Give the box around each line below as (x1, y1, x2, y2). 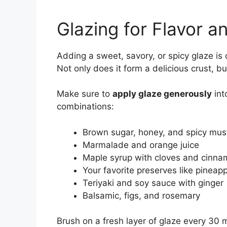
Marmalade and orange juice (83, 139, 199, 150)
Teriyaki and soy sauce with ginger (83, 177, 223, 188)
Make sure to (57, 89, 112, 99)
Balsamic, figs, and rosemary (83, 190, 200, 201)
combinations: (57, 101, 114, 112)
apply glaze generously (112, 89, 212, 99)
